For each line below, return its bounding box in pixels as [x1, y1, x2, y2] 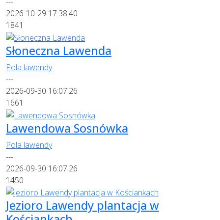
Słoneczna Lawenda [6, 42, 111, 58]
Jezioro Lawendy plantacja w [6, 197, 159, 214]
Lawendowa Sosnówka [6, 120, 128, 136]
